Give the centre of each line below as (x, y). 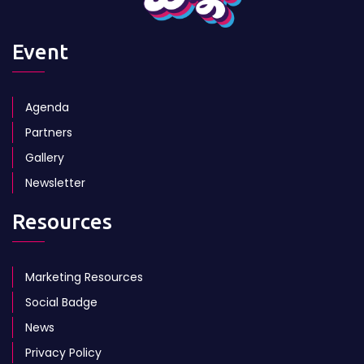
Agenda (47, 108)
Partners (49, 133)
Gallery (45, 158)
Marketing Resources (84, 277)
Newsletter (55, 183)
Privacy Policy (63, 353)
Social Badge (61, 303)
